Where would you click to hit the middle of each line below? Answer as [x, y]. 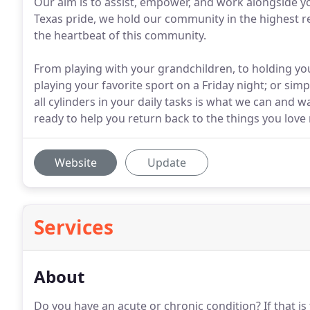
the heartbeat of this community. [120, 35]
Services [74, 227]
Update [167, 163]
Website [75, 163]
